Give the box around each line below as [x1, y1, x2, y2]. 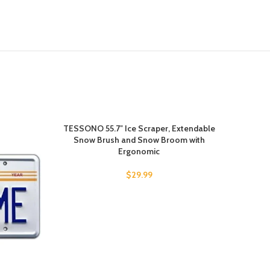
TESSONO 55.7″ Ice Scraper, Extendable [63, 123, 215, 134]
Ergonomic [118, 146, 160, 157]
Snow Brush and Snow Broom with [73, 134, 205, 146]
